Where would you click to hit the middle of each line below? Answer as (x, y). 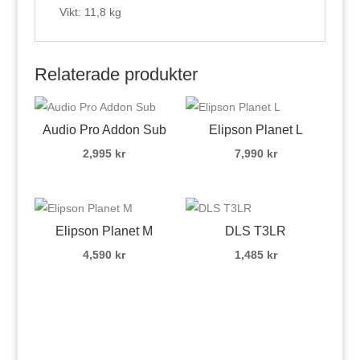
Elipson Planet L (256, 129)
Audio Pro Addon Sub (104, 129)
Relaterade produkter (116, 74)
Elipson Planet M (104, 231)
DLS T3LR (256, 231)
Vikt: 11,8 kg (90, 12)
